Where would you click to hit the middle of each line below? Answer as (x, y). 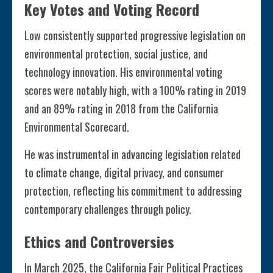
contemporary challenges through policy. (108, 209)
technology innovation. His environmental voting (123, 72)
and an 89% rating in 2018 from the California (121, 109)
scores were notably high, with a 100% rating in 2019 (135, 90)
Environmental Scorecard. (77, 127)
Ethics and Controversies (99, 242)
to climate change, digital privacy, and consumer (124, 173)
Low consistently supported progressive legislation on (135, 36)
